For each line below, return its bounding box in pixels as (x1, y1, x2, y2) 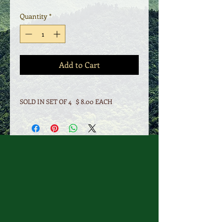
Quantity (20, 11, 47, 21)
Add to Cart (58, 59, 100, 70)
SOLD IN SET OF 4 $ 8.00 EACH (20, 97, 112, 106)
